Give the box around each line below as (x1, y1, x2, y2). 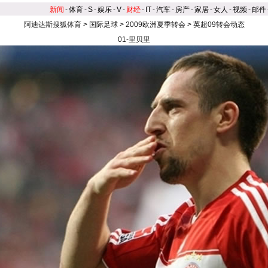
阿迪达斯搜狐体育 (23, 20, 81, 29)
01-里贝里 (118, 35, 150, 44)
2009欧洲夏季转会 (125, 20, 185, 29)
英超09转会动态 (193, 20, 245, 29)
